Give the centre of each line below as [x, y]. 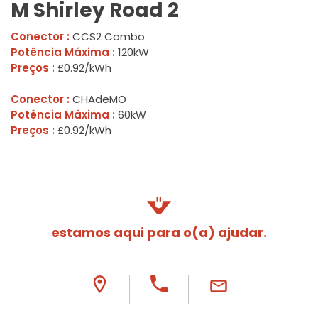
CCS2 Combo [107, 37]
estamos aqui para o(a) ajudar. [159, 232]
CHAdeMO [98, 99]
